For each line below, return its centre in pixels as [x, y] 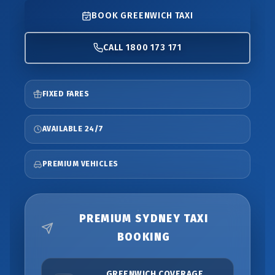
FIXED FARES [66, 94]
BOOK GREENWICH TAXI [142, 16]
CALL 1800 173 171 [142, 48]
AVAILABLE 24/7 [73, 129]
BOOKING [144, 237]
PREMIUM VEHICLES [80, 164]
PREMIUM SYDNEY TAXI [144, 219]
